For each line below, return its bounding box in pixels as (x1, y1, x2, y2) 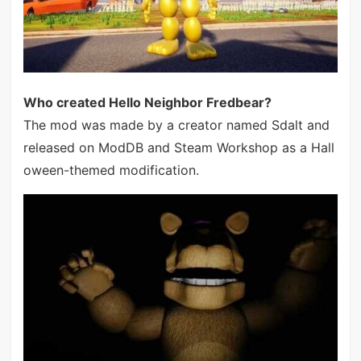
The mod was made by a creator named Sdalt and (23, 116, 330, 133)
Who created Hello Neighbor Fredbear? (23, 93, 272, 110)
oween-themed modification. (23, 161, 199, 178)
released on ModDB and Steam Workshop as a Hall (23, 139, 334, 156)
